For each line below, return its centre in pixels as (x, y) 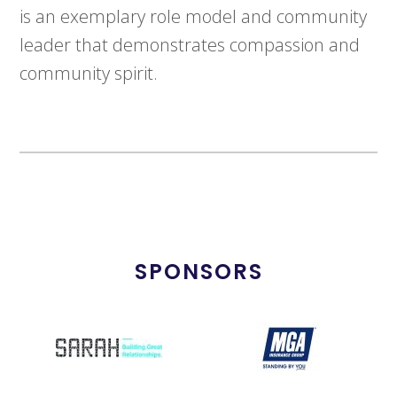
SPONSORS (198, 272)
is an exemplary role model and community (194, 17)
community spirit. (89, 74)
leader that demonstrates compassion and (190, 45)
